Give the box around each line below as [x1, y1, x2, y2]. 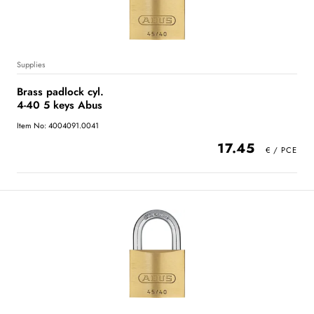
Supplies [17, 58, 45, 70]
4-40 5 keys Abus [17, 97, 102, 113]
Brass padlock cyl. [17, 83, 104, 100]
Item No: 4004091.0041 [17, 119, 99, 131]
